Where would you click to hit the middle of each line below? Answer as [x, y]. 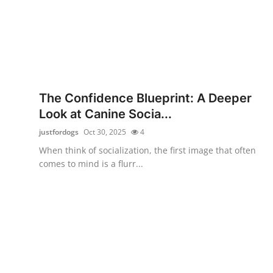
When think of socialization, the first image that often [147, 150]
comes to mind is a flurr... [91, 163]
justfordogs [59, 132]
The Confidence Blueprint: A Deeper [145, 98]
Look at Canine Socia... [105, 114]
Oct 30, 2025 [105, 132]
